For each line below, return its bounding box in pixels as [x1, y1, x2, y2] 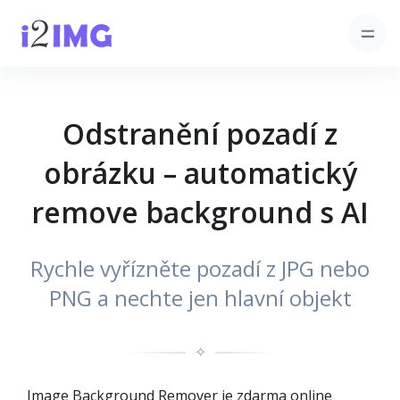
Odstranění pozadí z [62, 114, 337, 153]
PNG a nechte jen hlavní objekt [48, 283, 352, 312]
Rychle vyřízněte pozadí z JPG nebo [30, 254, 370, 283]
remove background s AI [31, 193, 369, 231]
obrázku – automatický [43, 154, 357, 192]
